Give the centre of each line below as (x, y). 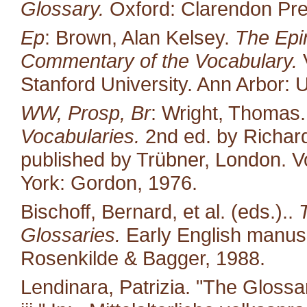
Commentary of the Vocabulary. (159, 60)
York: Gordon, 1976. (109, 182)
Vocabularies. (80, 136)
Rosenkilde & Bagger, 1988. (143, 258)
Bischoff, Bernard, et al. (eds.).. (160, 211)
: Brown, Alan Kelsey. (140, 37)
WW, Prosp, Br (86, 112)
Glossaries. (71, 234)
